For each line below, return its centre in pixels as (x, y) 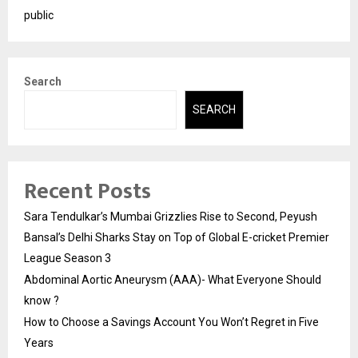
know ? (42, 300)
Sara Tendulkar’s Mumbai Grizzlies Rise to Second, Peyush (171, 216)
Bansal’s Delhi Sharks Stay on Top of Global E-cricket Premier (177, 237)
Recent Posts (88, 191)
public (39, 16)
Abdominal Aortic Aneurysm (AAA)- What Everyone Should (173, 279)
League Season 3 (68, 258)
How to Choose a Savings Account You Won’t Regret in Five (171, 322)
